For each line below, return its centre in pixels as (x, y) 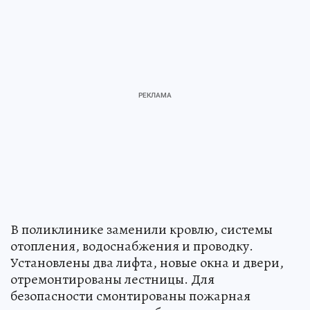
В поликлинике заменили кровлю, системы (142, 229)
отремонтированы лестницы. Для (112, 279)
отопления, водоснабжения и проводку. (132, 246)
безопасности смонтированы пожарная (130, 295)
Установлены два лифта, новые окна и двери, (147, 262)
